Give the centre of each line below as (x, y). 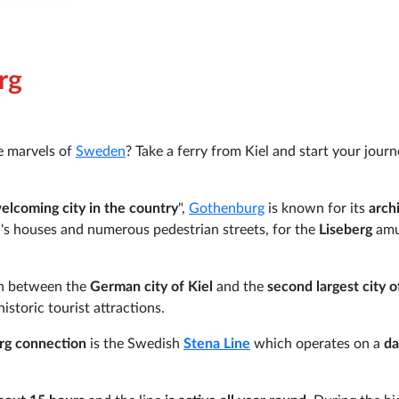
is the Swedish (135, 343)
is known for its (317, 208)
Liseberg (347, 229)
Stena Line (217, 343)
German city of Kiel (153, 286)
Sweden (101, 151)
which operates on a (317, 343)
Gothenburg (227, 208)
